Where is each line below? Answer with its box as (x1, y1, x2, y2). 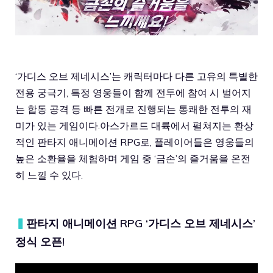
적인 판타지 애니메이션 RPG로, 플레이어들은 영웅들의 (15, 135, 254, 148)
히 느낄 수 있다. (15, 168, 83, 181)
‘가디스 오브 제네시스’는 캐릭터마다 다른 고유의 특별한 (15, 69, 258, 82)
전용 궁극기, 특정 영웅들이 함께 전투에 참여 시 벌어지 (15, 86, 251, 99)
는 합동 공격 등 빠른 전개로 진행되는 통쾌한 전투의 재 (15, 102, 252, 115)
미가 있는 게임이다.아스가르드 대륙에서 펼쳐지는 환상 (15, 119, 253, 132)
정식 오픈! (15, 234, 65, 249)
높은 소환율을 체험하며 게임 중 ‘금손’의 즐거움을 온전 (15, 152, 250, 165)
